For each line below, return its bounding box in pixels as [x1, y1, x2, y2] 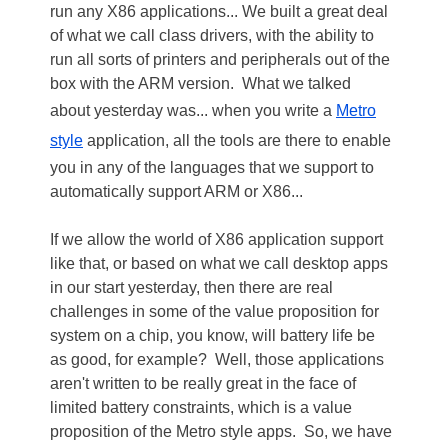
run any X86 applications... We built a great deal [50, 2, 388, 20]
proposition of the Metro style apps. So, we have [50, 422, 392, 440]
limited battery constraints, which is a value [50, 398, 352, 416]
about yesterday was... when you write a [50, 101, 336, 119]
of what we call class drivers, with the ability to [50, 26, 374, 44]
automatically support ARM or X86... [50, 182, 303, 200]
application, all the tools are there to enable [83, 131, 391, 149]
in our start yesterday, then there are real [50, 278, 333, 296]
